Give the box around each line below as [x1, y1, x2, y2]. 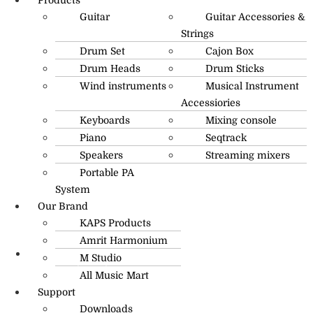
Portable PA [80, 166, 134, 178]
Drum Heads [80, 62, 140, 74]
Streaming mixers [205, 149, 290, 161]
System [55, 183, 90, 195]
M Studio [80, 252, 122, 263]
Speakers [80, 149, 123, 161]
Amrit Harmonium [80, 234, 168, 246]
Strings [181, 27, 214, 39]
